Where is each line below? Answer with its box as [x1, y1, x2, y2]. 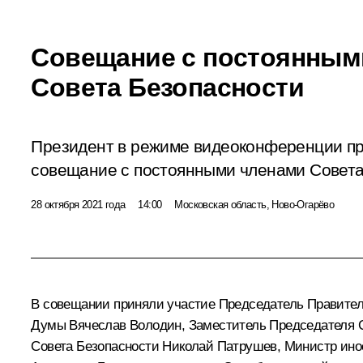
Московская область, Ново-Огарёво [174, 198, 335, 211]
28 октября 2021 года [31, 198, 126, 211]
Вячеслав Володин [69, 317, 181, 333]
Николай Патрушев [162, 338, 277, 354]
